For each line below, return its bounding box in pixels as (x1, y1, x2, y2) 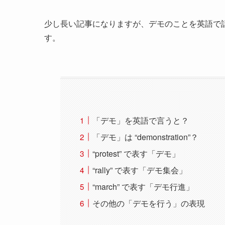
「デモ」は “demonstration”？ (92, 131, 199, 143)
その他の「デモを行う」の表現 (92, 197, 205, 209)
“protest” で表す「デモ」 (92, 148, 180, 160)
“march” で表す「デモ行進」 (92, 181, 194, 193)
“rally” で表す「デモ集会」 (92, 164, 187, 176)
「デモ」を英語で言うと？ (92, 115, 189, 127)
